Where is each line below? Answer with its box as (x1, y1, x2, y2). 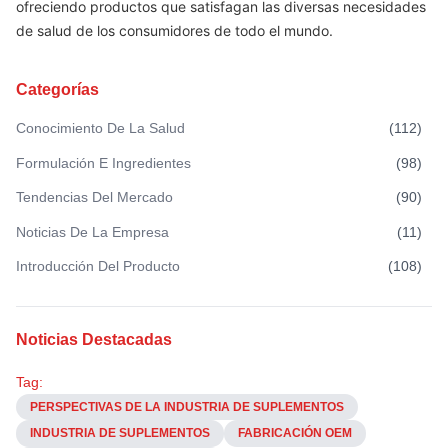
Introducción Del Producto (16, 258, 180, 274)
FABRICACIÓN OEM (238, 426, 352, 441)
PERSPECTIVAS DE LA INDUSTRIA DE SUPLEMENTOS (30, 399, 344, 414)
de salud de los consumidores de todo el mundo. (16, 22, 333, 39)
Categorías (16, 81, 99, 98)
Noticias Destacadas (16, 331, 172, 348)
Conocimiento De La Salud (16, 120, 185, 136)
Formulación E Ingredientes (16, 154, 191, 171)
